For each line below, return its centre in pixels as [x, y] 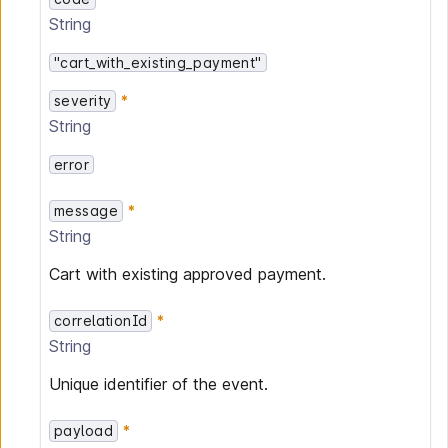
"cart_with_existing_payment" [158, 62]
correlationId [101, 320]
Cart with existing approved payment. [187, 274]
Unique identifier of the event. [158, 384]
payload [83, 430]
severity [83, 100]
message [86, 210]
